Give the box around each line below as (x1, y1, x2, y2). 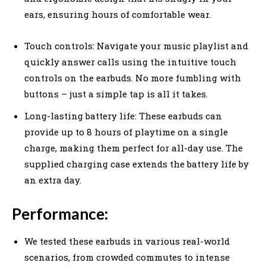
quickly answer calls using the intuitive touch (24, 55, 236, 68)
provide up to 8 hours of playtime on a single (24, 125, 228, 138)
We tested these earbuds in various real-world (24, 235, 230, 247)
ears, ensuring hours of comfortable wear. (24, 8, 211, 20)
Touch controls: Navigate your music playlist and (24, 39, 248, 52)
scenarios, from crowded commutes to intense (24, 251, 230, 263)
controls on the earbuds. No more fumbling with (24, 71, 241, 84)
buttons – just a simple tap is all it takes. (24, 87, 208, 100)
